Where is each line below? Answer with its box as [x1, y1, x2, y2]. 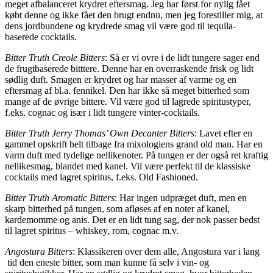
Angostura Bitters [5, 246, 73, 257]
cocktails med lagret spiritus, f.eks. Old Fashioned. [5, 171, 198, 182]
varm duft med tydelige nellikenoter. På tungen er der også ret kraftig [5, 149, 268, 160]
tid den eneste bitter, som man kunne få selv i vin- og [5, 257, 209, 268]
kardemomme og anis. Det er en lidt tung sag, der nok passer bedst [5, 214, 260, 225]
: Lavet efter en [194, 127, 252, 138]
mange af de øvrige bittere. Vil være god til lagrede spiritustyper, [5, 96, 251, 107]
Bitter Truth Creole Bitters [5, 52, 105, 63]
